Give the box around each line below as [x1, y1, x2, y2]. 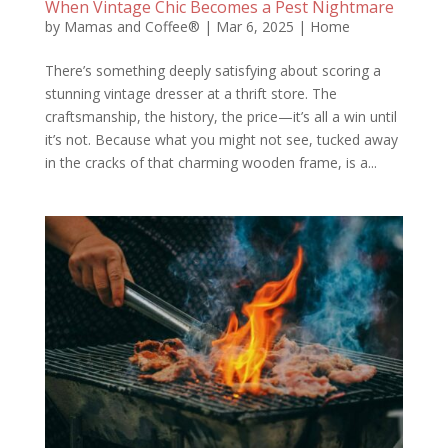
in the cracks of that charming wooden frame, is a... [44, 152, 377, 172]
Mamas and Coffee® [63, 16, 200, 36]
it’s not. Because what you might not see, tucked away [44, 129, 398, 149]
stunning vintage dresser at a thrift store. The [44, 83, 337, 103]
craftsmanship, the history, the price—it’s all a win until [44, 106, 397, 126]
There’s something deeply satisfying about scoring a [44, 60, 381, 80]
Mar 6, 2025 [215, 16, 294, 36]
